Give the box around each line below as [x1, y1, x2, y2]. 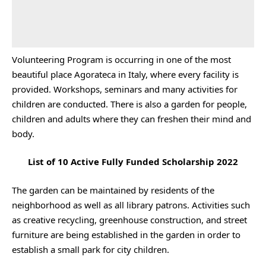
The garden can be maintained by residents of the [12, 183, 214, 196]
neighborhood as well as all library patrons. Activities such [12, 198, 250, 211]
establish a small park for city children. [12, 243, 169, 255]
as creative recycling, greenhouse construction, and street [12, 213, 247, 226]
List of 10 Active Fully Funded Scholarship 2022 [28, 156, 238, 168]
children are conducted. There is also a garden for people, [12, 97, 247, 110]
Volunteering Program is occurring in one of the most [12, 53, 231, 65]
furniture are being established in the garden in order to [12, 228, 240, 240]
